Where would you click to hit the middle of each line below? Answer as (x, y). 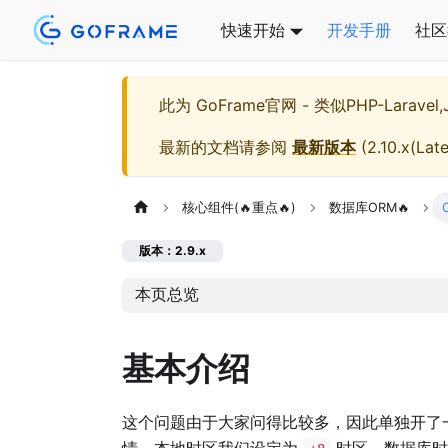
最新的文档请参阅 (225, 147)
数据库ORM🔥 (369, 208)
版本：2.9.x (172, 251)
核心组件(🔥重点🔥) (239, 208)
